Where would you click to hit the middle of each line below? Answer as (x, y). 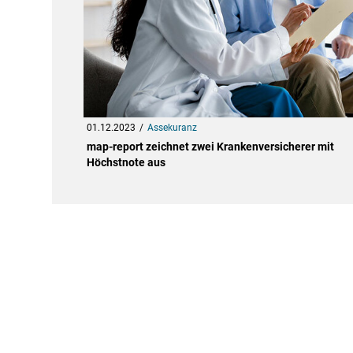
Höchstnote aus (126, 163)
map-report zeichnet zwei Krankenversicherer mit (210, 147)
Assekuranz (172, 128)
